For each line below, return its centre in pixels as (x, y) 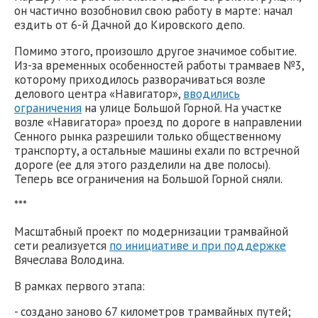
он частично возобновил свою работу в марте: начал (153, 11)
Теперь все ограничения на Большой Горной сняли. (149, 179)
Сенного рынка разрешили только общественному (148, 137)
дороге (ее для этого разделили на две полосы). (142, 165)
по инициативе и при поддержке (198, 245)
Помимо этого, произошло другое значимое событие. (155, 51)
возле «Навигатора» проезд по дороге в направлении (158, 122)
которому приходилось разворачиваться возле (140, 80)
